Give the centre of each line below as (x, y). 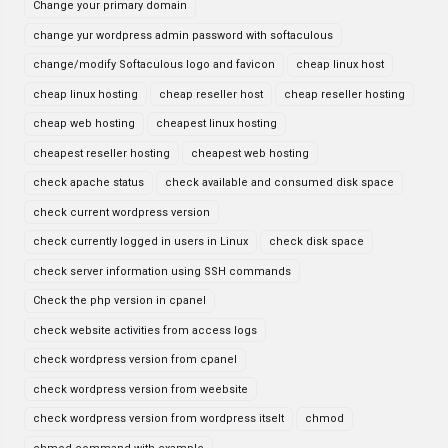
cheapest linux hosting (216, 123)
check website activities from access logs (145, 330)
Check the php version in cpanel (119, 300)
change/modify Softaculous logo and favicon (154, 64)
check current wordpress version (121, 212)
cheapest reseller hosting (101, 153)
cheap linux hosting (85, 94)
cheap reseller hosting (344, 94)
